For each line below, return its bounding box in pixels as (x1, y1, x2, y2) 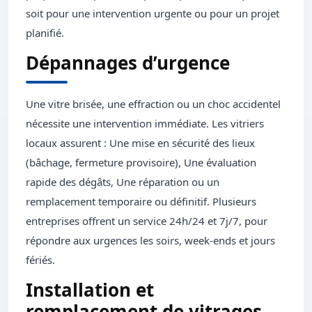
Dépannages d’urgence (26, 50, 230, 76)
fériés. (26, 253, 55, 267)
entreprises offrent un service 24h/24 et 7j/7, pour (26, 214, 267, 228)
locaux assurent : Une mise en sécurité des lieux (26, 136, 255, 150)
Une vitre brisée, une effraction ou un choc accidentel (26, 97, 281, 111)
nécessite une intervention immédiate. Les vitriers (26, 116, 264, 131)
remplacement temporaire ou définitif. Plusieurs (26, 194, 256, 209)
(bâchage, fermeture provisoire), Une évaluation (26, 155, 256, 170)
